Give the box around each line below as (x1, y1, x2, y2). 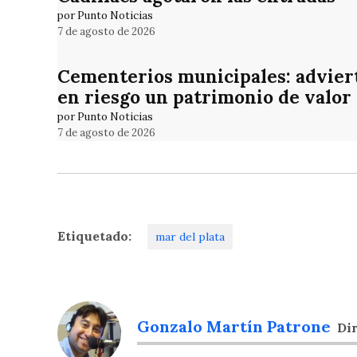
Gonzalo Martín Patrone (137, 316, 331, 337)
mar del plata (155, 229, 225, 245)
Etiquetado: (57, 228, 131, 245)
